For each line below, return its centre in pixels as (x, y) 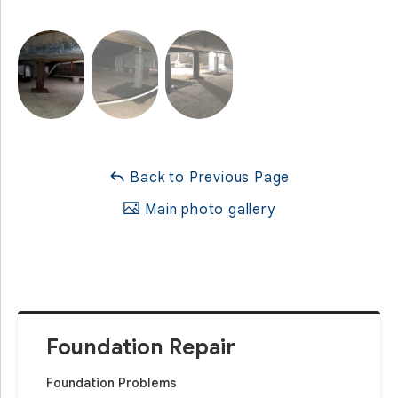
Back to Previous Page (208, 178)
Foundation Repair (141, 347)
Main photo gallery (208, 210)
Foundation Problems (111, 383)
